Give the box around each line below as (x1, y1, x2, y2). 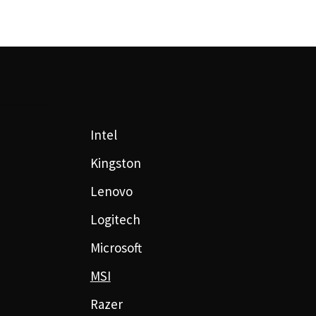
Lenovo (90, 182, 133, 200)
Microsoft (90, 238, 142, 256)
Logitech (90, 210, 140, 228)
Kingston (90, 154, 141, 171)
